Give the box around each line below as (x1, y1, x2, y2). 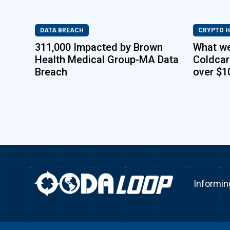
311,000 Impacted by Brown (34, 41, 163, 53)
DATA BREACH (40, 27, 84, 34)
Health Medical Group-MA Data (34, 53, 179, 66)
